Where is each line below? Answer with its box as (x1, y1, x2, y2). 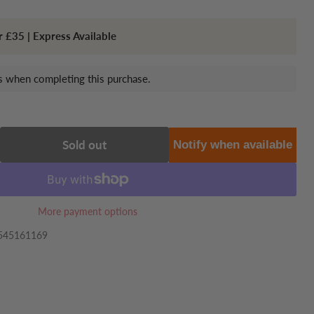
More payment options (38, 205, 138, 217)
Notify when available (172, 138, 292, 152)
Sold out (62, 137, 107, 152)
